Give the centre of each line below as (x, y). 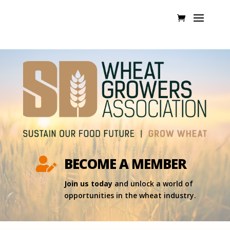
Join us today (88, 183)
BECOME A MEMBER (125, 164)
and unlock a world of (152, 183)
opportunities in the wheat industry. (130, 195)
